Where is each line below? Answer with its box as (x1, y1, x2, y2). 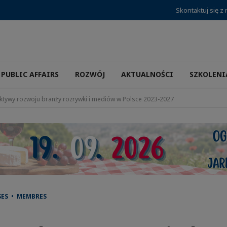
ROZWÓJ (75, 69, 105, 79)
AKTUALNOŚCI (121, 69, 173, 79)
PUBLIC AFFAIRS (1, 69, 59, 79)
